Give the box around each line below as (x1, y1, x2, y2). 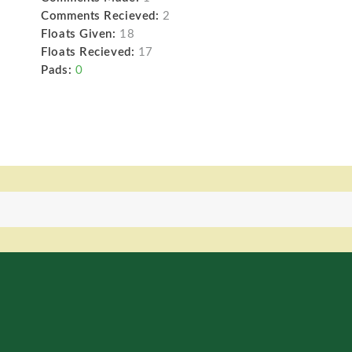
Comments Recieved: (41, 10, 159, 22)
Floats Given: (41, 28, 116, 40)
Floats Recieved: (41, 46, 135, 58)
